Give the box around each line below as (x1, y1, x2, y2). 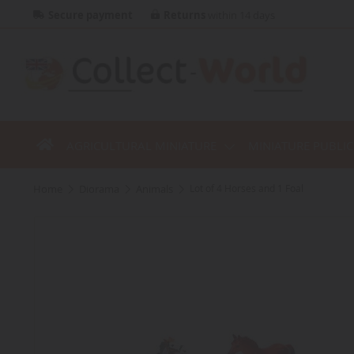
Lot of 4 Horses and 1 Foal (190, 181, 303, 195)
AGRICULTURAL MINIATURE (66, 137, 217, 153)
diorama (86, 181, 119, 196)
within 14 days (205, 8, 275, 22)
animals (142, 181, 173, 196)
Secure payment (48, 8, 133, 22)
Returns (164, 8, 205, 22)
